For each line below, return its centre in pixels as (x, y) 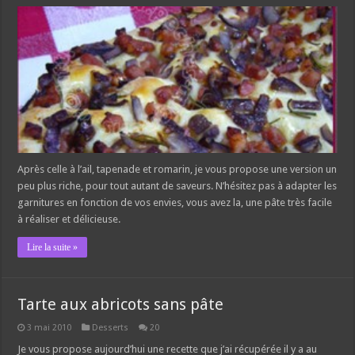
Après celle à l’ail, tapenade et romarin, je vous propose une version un (177, 170)
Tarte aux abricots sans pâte (121, 305)
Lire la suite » (53, 248)
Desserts (111, 328)
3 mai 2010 (50, 328)
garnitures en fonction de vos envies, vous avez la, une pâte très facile (175, 203)
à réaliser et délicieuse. (69, 219)
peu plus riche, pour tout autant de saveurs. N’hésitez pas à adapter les (177, 186)
